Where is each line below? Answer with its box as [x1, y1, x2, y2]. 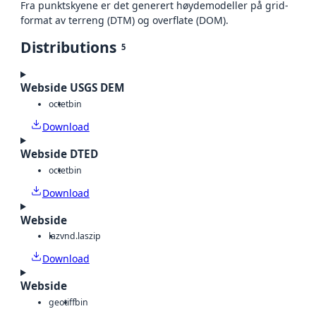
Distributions [20, 37, 116, 58]
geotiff [49, 296, 75, 308]
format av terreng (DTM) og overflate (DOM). [20, 13, 229, 28]
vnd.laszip [60, 230, 101, 243]
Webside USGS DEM [20, 80, 125, 96]
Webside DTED [20, 147, 98, 162]
